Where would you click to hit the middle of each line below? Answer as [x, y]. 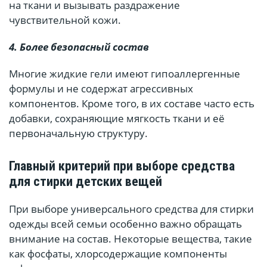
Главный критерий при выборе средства [122, 166]
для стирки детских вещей [86, 182]
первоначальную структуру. [78, 133]
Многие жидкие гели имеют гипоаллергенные [125, 74]
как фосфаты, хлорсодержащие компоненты [118, 254]
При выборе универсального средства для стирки [131, 209]
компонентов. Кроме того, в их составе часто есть [132, 104]
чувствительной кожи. [65, 20]
